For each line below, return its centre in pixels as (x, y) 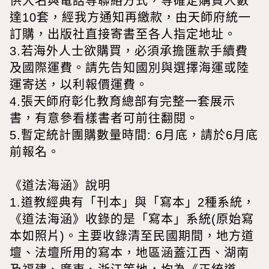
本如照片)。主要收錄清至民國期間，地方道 (132, 236)
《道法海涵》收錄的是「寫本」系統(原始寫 (132, 219)
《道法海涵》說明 (60, 186)
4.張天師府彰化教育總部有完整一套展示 (122, 102)
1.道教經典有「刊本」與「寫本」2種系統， (132, 203)
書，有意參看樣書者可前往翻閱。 (104, 119)
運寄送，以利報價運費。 (79, 85)
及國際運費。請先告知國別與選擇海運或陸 (129, 68)
